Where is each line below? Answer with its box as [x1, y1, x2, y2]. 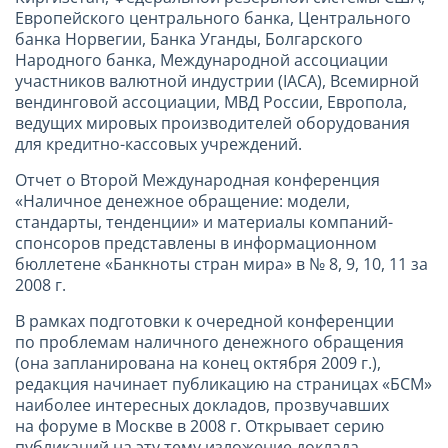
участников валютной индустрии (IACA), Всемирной [15, 69, 419, 92]
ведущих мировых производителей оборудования [15, 111, 410, 134]
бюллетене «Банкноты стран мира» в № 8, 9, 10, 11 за [15, 252, 428, 275]
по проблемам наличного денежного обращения [15, 330, 404, 353]
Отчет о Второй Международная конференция [15, 168, 380, 191]
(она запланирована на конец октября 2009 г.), [15, 351, 381, 374]
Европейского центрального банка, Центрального [15, 6, 411, 29]
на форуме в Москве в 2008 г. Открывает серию [15, 414, 384, 437]
